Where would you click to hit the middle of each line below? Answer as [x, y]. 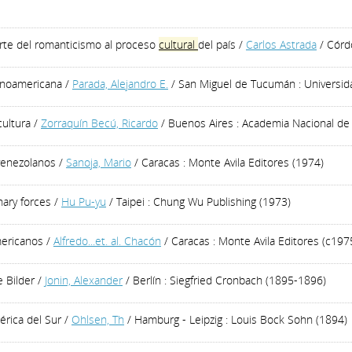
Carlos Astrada [281, 44]
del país [217, 44]
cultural [178, 44]
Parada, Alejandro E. [120, 84]
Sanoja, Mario [99, 162]
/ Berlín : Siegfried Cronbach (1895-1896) [224, 280]
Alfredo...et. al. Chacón [107, 241]
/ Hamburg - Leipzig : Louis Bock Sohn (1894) [236, 319]
